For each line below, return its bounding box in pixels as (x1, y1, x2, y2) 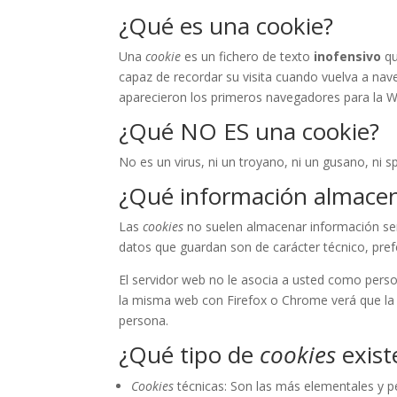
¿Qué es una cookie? (119, 10, 334, 43)
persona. (119, 312, 169, 330)
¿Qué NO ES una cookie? (119, 115, 380, 148)
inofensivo (314, 48, 382, 66)
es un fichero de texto (181, 48, 315, 66)
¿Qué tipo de (119, 339, 261, 371)
